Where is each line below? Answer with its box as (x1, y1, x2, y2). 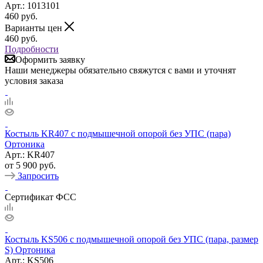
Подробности (5, 43, 59, 54)
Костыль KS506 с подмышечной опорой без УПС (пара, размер (5, 234, 258, 244)
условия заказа (5, 75, 63, 86)
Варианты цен (5, 22, 65, 33)
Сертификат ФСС (5, 191, 76, 202)
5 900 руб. (16, 160, 56, 170)
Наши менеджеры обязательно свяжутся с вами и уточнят (5, 65, 236, 75)
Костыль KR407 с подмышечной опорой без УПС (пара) (5, 128, 231, 139)
